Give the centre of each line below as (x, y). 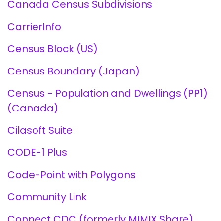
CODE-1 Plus (37, 152)
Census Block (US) (52, 49)
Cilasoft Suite (40, 130)
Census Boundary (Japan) (73, 71)
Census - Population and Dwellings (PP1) (107, 93)
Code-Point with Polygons (71, 175)
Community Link (47, 197)
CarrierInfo (34, 27)
